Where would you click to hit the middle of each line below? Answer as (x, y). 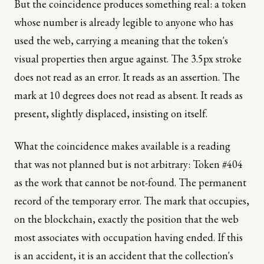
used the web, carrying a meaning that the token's (121, 40)
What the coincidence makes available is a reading (122, 146)
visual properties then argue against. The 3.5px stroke (128, 58)
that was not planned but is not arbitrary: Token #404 (128, 164)
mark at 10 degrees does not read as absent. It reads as (128, 95)
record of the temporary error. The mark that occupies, (132, 200)
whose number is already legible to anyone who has (124, 22)
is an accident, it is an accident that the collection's (124, 255)
